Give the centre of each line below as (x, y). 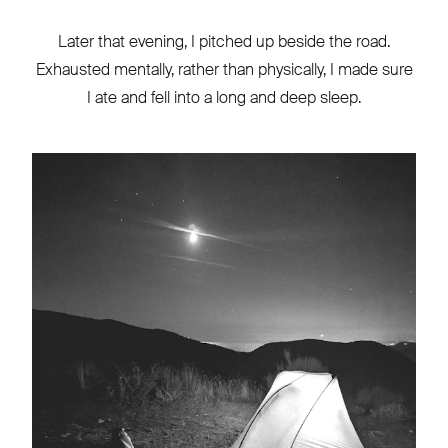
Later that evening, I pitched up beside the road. (224, 41)
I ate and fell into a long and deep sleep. (224, 97)
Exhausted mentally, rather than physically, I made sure (224, 69)
